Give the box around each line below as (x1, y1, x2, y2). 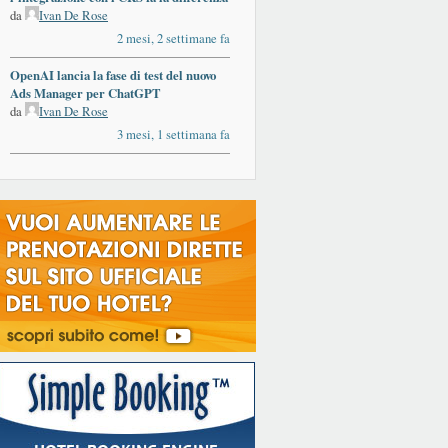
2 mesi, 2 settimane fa (117, 29, 230, 48)
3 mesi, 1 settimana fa (117, 125, 230, 144)
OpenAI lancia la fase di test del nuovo (10, 66, 216, 85)
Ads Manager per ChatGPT (10, 84, 161, 103)
